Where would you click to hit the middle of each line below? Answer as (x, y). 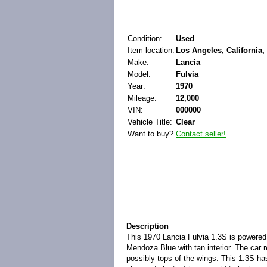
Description (148, 226)
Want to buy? (150, 134)
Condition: (145, 38)
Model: (139, 74)
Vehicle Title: (150, 122)
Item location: (151, 50)
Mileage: (142, 98)
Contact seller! (201, 134)
